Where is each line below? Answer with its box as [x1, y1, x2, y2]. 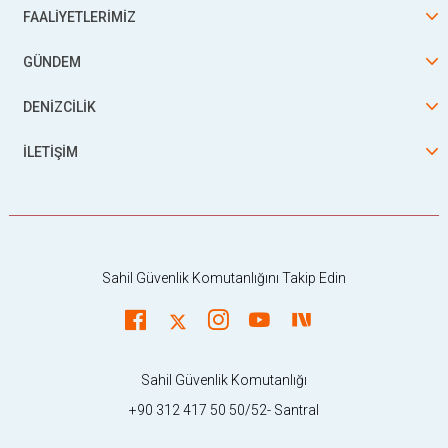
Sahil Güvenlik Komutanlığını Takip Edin [102, 270, 346, 286]
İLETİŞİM [23, 144, 78, 160]
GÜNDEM [23, 54, 81, 70]
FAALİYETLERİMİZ [23, 9, 136, 25]
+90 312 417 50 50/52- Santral [129, 401, 319, 418]
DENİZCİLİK [23, 99, 96, 115]
